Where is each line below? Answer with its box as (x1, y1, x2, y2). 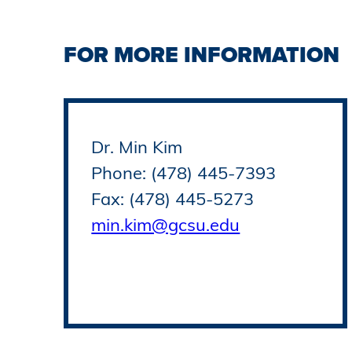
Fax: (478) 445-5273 (91, 188, 255, 211)
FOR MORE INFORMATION (63, 38, 339, 71)
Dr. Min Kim (91, 136, 183, 159)
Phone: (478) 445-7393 (91, 162, 277, 185)
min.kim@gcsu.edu (91, 214, 240, 236)
